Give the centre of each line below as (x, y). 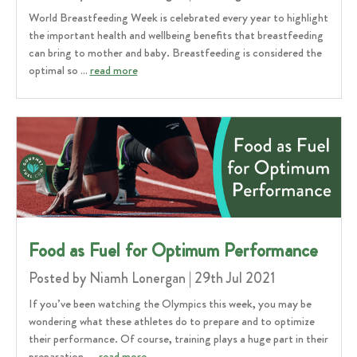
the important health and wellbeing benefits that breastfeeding (176, 35)
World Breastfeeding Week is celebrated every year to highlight (178, 18)
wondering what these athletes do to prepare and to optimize (171, 321)
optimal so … (59, 71)
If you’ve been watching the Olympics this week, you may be (170, 303)
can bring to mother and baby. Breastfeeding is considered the (175, 53)
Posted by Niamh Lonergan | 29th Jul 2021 (151, 278)
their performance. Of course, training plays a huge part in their (178, 338)
